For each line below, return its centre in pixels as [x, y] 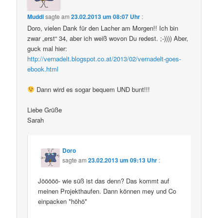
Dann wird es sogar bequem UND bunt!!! [92, 89]
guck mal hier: [47, 48]
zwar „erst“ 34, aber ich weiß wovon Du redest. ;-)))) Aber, [108, 38]
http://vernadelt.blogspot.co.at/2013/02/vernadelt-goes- [104, 58]
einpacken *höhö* [63, 201]
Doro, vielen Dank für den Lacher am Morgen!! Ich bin [103, 28]
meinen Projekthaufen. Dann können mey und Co [107, 191]
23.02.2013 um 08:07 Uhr [106, 16]
